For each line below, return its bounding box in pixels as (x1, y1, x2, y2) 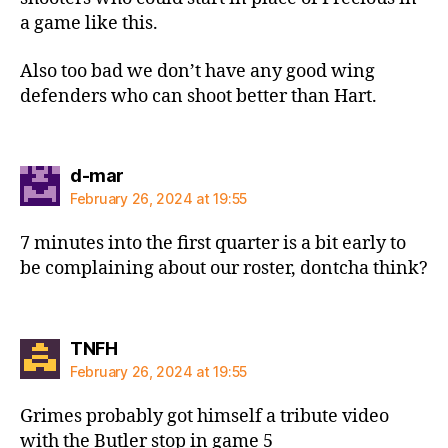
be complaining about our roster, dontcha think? (20, 257, 428, 280)
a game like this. (20, 12, 158, 35)
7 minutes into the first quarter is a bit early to (20, 232, 406, 255)
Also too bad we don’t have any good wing (20, 59, 375, 83)
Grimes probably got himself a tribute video (20, 404, 389, 428)
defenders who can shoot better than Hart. (20, 84, 377, 108)
